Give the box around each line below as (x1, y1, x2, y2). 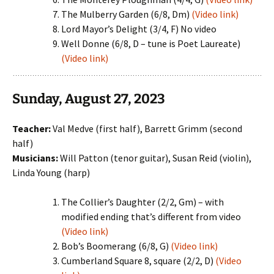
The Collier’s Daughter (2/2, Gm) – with (61, 196, 224, 208)
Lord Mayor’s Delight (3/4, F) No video (61, 23, 217, 35)
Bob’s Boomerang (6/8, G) (61, 240, 171, 252)
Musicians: (12, 152, 58, 164)
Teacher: (12, 122, 51, 135)
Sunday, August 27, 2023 (12, 91, 168, 107)
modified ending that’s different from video (61, 210, 241, 223)
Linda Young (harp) (12, 166, 90, 179)
